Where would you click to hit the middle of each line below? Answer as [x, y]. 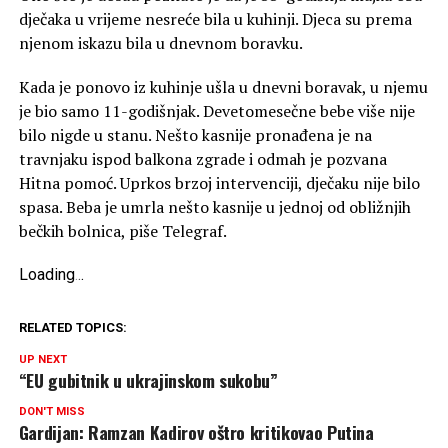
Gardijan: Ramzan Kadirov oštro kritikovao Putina [196, 432]
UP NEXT [42, 360]
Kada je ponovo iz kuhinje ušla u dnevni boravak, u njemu [223, 87]
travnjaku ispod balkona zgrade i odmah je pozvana [202, 159]
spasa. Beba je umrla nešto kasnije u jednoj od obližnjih [214, 207]
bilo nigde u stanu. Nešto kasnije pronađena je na [195, 135]
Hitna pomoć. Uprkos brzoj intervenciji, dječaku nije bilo [219, 183]
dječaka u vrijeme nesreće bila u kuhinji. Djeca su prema [215, 19]
